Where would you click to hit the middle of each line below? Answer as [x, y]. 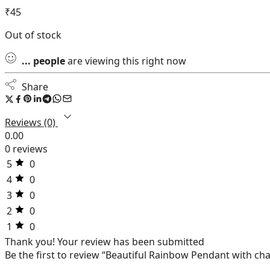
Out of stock [33, 35]
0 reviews [26, 149]
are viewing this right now [126, 61]
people [49, 61]
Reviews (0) [31, 122]
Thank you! [30, 241]
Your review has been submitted [131, 241]
